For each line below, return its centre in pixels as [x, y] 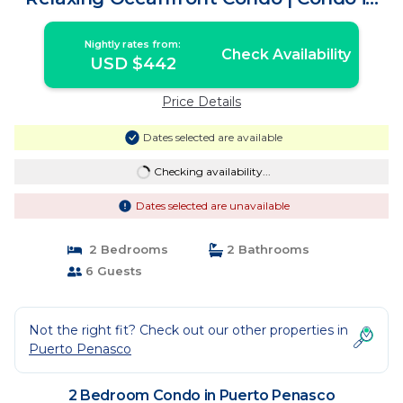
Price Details [201, 102]
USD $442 [133, 64]
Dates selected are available [212, 137]
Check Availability [286, 54]
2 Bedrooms [125, 249]
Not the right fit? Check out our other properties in [188, 330]
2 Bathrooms [266, 249]
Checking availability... [212, 171]
